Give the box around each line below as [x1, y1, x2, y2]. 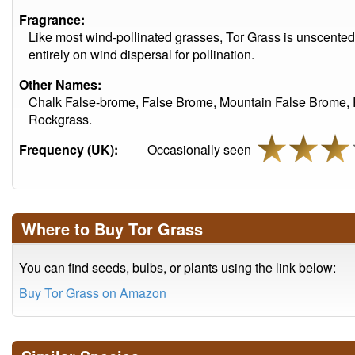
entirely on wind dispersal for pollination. [29, 45, 254, 63]
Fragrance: [19, 10, 85, 29]
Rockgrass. [29, 110, 92, 128]
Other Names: [19, 75, 101, 94]
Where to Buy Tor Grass [21, 217, 203, 240]
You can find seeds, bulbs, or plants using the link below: [19, 258, 336, 277]
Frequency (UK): [19, 140, 118, 158]
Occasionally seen [147, 140, 258, 158]
